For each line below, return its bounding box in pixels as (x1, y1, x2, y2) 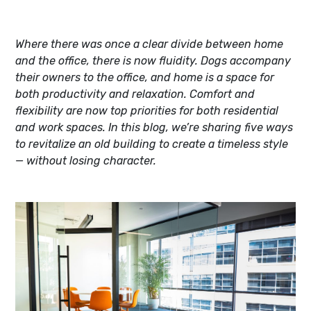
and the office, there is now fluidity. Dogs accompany (15, 54, 291, 67)
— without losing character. (15, 154, 156, 167)
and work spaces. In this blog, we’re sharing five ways (15, 121, 293, 134)
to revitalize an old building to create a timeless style (15, 137, 288, 151)
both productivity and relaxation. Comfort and (15, 87, 255, 101)
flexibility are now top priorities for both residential (15, 104, 278, 117)
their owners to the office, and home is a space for (15, 71, 274, 84)
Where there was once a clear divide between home (15, 37, 283, 51)
